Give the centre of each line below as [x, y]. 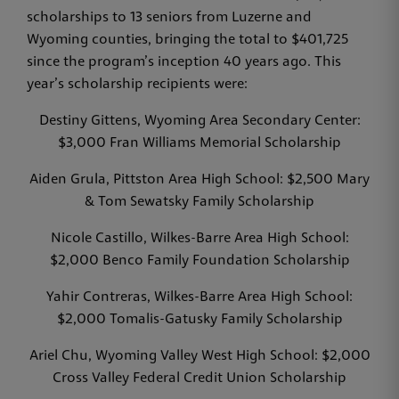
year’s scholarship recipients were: [137, 85]
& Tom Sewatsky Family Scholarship [199, 202]
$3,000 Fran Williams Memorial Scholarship [199, 143]
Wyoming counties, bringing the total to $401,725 [187, 40]
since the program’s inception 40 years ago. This [184, 62]
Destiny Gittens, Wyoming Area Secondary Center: [199, 121]
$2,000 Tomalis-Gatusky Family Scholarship [199, 320]
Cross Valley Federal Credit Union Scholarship [199, 379]
